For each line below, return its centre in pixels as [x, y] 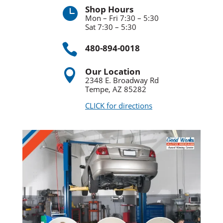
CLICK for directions [118, 105]
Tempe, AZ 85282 [115, 89]
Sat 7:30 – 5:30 [111, 27]
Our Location [112, 71]
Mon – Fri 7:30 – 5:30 [122, 18]
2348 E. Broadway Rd [122, 80]
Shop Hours [109, 9]
